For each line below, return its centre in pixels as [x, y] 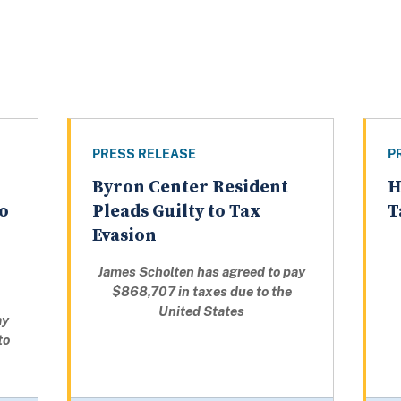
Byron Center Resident [190, 188]
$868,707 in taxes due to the [201, 292]
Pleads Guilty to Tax [176, 212]
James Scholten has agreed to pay [202, 272]
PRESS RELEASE [144, 154]
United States [202, 311]
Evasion [124, 236]
